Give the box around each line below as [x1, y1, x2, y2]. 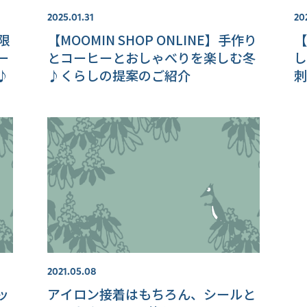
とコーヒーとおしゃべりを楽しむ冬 [47, 48, 256, 67]
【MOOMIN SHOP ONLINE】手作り [47, 30, 257, 49]
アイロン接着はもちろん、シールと [47, 284, 256, 304]
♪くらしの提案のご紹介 [47, 66, 191, 85]
